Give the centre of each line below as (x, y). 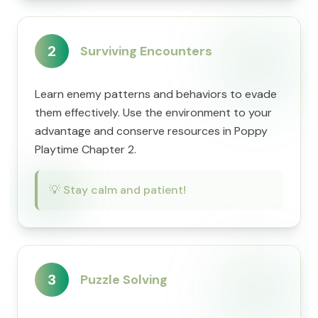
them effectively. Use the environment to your (153, 113)
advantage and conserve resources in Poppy (151, 131)
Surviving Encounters (146, 51)
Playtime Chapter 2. (86, 149)
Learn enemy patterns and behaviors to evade (156, 94)
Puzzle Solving (124, 280)
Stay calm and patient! (125, 190)
